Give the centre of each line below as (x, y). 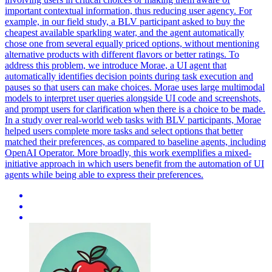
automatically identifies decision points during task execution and (129, 76)
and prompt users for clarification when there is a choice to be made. (135, 109)
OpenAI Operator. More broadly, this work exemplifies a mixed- (128, 152)
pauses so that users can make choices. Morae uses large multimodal (135, 87)
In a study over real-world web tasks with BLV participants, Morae (133, 120)
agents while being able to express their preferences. (104, 174)
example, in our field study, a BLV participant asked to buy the (125, 21)
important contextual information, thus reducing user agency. (122, 10)
